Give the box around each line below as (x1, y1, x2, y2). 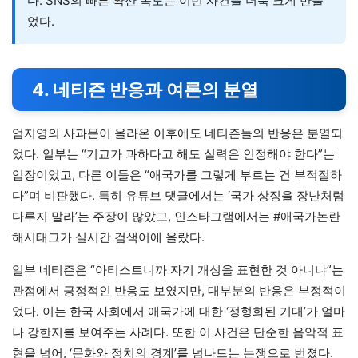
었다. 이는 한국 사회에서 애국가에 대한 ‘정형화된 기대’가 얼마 (12, 304, 345, 320)
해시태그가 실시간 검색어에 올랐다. (12, 229, 205, 245)
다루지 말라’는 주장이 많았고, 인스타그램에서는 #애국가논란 (12, 209, 340, 225)
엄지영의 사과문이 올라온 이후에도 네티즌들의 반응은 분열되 (12, 125, 343, 141)
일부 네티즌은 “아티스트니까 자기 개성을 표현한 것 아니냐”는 (12, 262, 344, 278)
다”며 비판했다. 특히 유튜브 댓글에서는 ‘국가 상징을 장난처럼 (12, 188, 344, 204)
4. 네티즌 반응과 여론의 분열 (32, 79, 258, 101)
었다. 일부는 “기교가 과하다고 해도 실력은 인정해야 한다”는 (12, 146, 335, 162)
